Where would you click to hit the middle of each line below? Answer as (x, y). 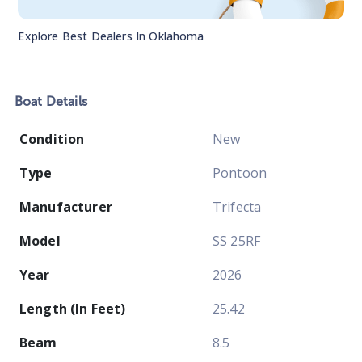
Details (65, 102)
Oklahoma (177, 36)
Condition (52, 139)
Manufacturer (66, 207)
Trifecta (237, 207)
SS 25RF (237, 241)
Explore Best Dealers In (84, 36)
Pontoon (240, 173)
